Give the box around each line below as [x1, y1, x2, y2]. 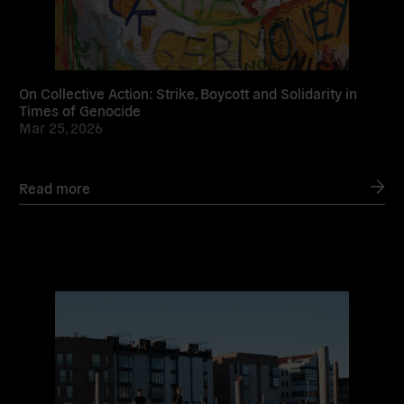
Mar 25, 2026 [19, 117, 104, 136]
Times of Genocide [19, 100, 142, 119]
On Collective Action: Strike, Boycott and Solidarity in [19, 83, 358, 102]
